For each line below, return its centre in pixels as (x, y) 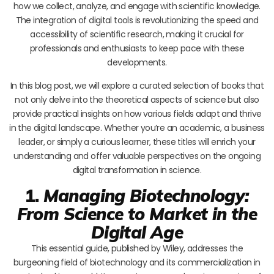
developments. (137, 62)
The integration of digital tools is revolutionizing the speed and (137, 20)
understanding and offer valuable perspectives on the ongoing (137, 156)
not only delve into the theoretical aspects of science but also (137, 99)
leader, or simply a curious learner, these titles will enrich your (137, 142)
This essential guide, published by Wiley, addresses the (137, 248)
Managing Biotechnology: (146, 195)
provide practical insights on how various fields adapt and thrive (137, 113)
